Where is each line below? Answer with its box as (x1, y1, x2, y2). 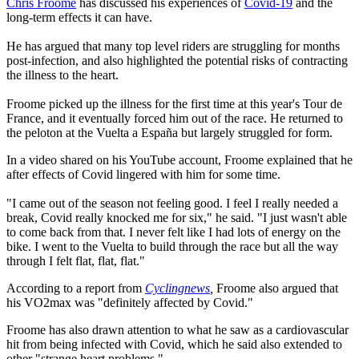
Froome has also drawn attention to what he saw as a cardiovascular (6, 322, 349, 337)
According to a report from (6, 280, 145, 295)
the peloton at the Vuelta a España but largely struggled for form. (6, 125, 336, 139)
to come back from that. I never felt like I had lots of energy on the (6, 224, 341, 239)
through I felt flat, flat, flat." (6, 253, 145, 268)
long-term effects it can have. (6, 10, 152, 24)
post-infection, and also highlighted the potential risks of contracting (6, 53, 348, 67)
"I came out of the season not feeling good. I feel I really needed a (6, 196, 338, 210)
